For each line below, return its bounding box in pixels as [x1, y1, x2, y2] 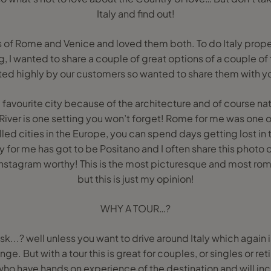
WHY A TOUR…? [100, 202, 171, 215]
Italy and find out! [96, 7, 175, 20]
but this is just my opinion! [77, 172, 194, 185]
